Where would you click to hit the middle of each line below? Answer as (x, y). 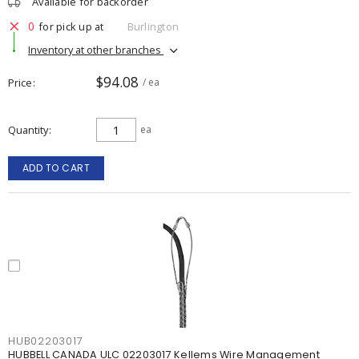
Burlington (153, 26)
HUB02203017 (46, 341)
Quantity (28, 130)
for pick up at (71, 26)
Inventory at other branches (96, 49)
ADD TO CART (56, 168)
